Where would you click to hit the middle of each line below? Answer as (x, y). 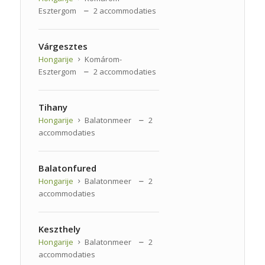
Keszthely (59, 229)
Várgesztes (63, 46)
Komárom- (102, 59)
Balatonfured (67, 168)
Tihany (53, 107)
